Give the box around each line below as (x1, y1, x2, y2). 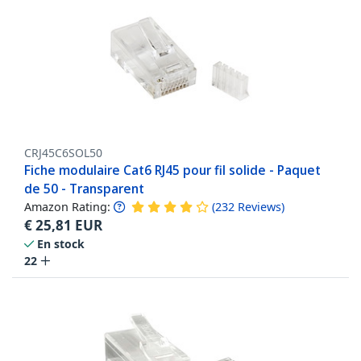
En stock (37, 235, 85, 251)
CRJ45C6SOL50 (24, 144, 102, 160)
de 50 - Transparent (24, 179, 144, 197)
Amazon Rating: (24, 198, 110, 214)
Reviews (238, 198, 281, 214)
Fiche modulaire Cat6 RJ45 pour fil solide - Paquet (24, 160, 321, 179)
